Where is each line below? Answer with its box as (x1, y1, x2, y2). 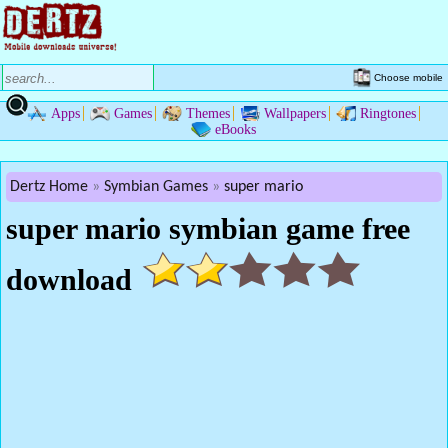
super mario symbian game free (6, 212, 410, 245)
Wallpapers (263, 106, 326, 121)
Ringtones (359, 106, 416, 121)
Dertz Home (10, 179, 88, 195)
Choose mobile (374, 71, 443, 83)
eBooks (214, 122, 256, 137)
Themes (185, 106, 230, 121)
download (6, 263, 132, 296)
